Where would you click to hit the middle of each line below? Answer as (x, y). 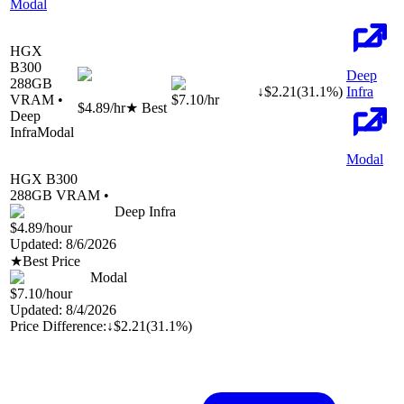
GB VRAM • (70, 196)
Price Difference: (58, 326)
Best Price (51, 262)
